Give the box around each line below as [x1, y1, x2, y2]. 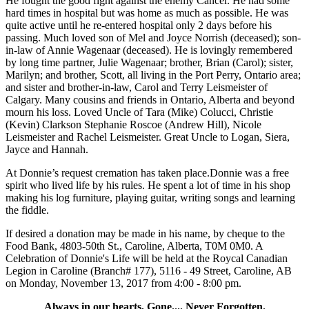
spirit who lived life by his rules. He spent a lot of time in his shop [6, 179, 290, 192]
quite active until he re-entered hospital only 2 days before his [6, 19, 272, 32]
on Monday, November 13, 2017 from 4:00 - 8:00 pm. [6, 277, 241, 290]
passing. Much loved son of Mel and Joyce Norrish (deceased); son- [6, 32, 301, 44]
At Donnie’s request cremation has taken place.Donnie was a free [6, 167, 289, 179]
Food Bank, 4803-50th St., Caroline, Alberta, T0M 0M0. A [6, 240, 263, 252]
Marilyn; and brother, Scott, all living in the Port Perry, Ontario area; [6, 69, 301, 81]
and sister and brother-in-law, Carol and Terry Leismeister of [6, 81, 268, 94]
